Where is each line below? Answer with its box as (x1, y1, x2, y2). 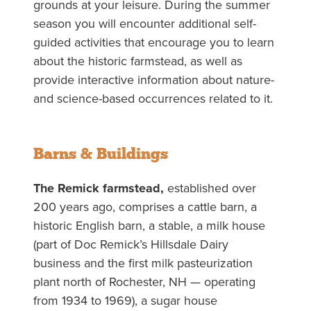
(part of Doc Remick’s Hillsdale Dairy (33, 235, 228, 254)
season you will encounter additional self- (33, 15, 256, 33)
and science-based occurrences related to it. (33, 90, 273, 108)
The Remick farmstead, (33, 179, 164, 198)
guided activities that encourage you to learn (33, 33, 274, 52)
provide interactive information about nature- (33, 71, 274, 90)
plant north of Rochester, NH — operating (33, 273, 255, 292)
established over (163, 179, 256, 198)
